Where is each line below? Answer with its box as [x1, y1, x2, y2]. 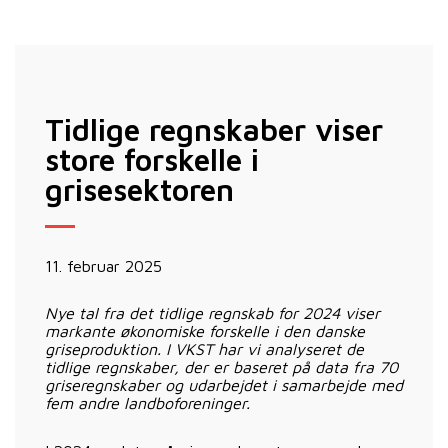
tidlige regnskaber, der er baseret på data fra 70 [45, 357, 398, 376]
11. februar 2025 [45, 256, 162, 275]
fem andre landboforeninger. [45, 393, 250, 412]
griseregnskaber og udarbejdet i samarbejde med [45, 375, 403, 394]
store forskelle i [45, 141, 259, 177]
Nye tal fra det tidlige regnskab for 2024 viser [45, 303, 380, 322]
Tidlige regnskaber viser [45, 111, 383, 147]
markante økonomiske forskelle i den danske [45, 321, 365, 340]
